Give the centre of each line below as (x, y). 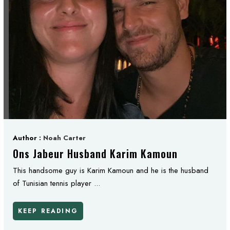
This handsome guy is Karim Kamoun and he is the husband (111, 170)
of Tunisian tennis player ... (56, 183)
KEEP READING (48, 211)
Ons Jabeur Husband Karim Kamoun (95, 154)
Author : (28, 138)
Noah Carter (64, 138)
